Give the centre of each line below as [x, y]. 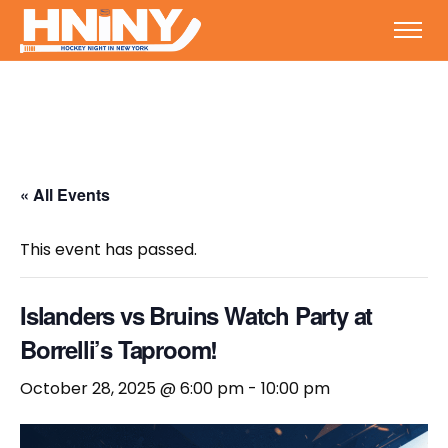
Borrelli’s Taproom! [119, 349]
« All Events [65, 194]
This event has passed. [108, 249]
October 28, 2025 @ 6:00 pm [132, 388]
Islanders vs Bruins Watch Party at [196, 315]
